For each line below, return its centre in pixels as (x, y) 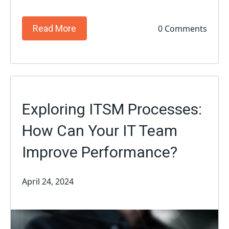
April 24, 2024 (48, 181)
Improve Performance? (100, 152)
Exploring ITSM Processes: (112, 109)
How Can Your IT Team (100, 131)
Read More (55, 29)
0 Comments (182, 28)
